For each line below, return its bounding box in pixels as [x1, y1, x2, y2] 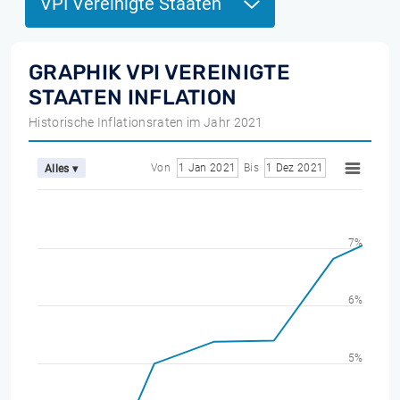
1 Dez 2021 [266, 162, 323, 174]
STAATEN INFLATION [29, 85, 237, 110]
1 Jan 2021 [179, 162, 236, 174]
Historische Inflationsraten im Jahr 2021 [29, 115, 263, 129]
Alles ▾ [45, 162, 79, 175]
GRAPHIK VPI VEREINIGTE [29, 60, 291, 85]
